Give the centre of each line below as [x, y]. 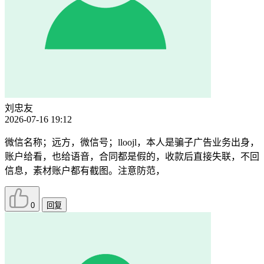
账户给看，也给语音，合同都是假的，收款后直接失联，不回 [132, 157]
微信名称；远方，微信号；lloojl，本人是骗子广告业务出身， [132, 143]
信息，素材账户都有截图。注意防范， [85, 171]
